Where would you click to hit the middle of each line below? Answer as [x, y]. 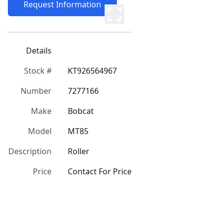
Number [36, 91]
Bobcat [81, 111]
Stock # [38, 71]
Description [30, 151]
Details [39, 51]
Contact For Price [100, 171]
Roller [79, 151]
